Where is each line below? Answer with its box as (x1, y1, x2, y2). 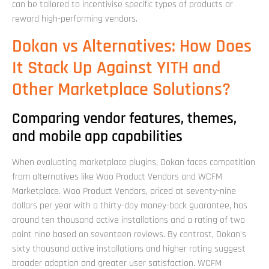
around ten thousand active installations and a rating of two (12, 213, 245, 226)
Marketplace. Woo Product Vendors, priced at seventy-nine (12, 184, 236, 198)
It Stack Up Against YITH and (12, 56, 221, 79)
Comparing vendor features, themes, (12, 109, 237, 128)
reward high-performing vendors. (12, 13, 138, 26)
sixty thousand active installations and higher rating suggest (12, 242, 246, 255)
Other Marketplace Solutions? (12, 77, 231, 101)
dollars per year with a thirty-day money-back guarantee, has (12, 199, 247, 212)
